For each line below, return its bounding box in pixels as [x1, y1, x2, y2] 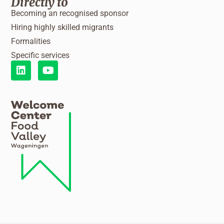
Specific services [11, 50, 70, 60]
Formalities [11, 36, 51, 46]
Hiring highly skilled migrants [11, 22, 114, 32]
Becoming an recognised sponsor [11, 8, 129, 18]
